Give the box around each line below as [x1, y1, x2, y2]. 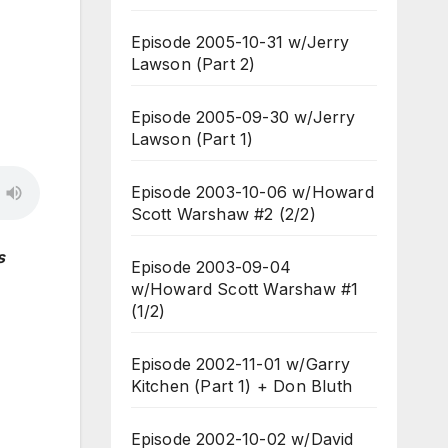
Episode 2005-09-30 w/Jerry [130, 107, 356, 127]
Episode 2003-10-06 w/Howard [130, 182, 374, 202]
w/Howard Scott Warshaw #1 [130, 279, 359, 299]
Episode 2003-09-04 [130, 257, 292, 277]
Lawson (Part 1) [130, 129, 254, 149]
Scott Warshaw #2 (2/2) [130, 204, 316, 224]
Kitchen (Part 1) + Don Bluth [130, 376, 353, 396]
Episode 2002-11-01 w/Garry [130, 354, 351, 374]
